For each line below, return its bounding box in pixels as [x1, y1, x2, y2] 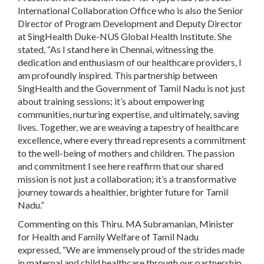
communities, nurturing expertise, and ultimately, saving [18, 108, 239, 120]
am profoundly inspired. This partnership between [18, 70, 217, 81]
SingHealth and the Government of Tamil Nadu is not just [18, 82, 245, 94]
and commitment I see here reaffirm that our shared [18, 160, 223, 171]
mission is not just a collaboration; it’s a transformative [18, 173, 236, 184]
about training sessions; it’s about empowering [18, 95, 204, 107]
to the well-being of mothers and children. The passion [18, 147, 235, 159]
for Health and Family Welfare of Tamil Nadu [18, 231, 199, 242]
